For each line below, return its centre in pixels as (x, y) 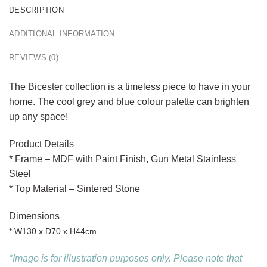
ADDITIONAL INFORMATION (62, 34)
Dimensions (34, 216)
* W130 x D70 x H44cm (53, 231)
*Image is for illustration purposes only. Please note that (125, 258)
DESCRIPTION (36, 10)
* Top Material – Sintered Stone (74, 189)
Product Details (41, 144)
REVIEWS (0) (34, 58)
